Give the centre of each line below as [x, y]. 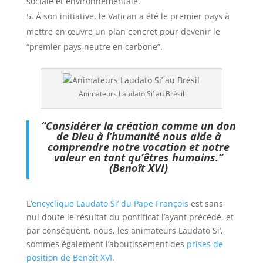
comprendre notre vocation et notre [139, 147]
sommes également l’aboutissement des [106, 244]
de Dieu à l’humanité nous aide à [139, 136]
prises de [205, 244]
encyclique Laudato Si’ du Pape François [110, 204]
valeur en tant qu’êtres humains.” [139, 158]
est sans [205, 204]
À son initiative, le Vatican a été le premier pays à [132, 16]
